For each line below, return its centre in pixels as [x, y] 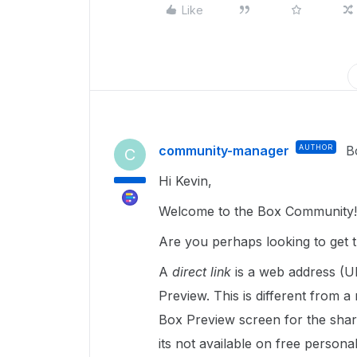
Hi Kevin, [187, 181]
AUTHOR [316, 147]
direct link [204, 272]
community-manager [224, 151]
